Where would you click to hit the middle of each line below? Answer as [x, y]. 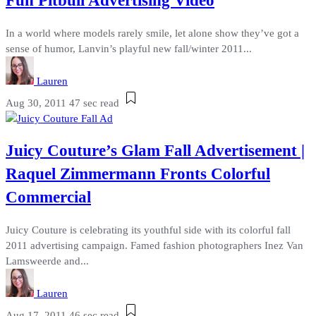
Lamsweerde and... [47, 261]
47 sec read [94, 103]
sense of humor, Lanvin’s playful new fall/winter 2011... [129, 48]
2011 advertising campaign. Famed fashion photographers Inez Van [154, 246]
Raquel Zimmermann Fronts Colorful [138, 174]
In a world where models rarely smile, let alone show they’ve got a [152, 33]
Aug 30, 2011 [36, 103]
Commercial [48, 197]
